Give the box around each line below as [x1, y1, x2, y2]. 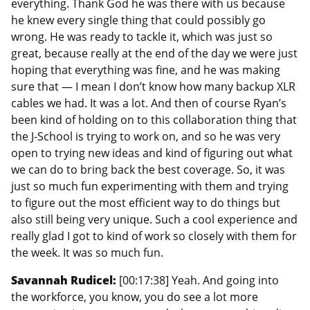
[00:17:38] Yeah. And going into [119, 272, 279, 288]
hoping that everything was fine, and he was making [11, 62, 280, 77]
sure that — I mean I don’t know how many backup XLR [11, 78, 295, 94]
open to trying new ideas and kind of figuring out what [11, 145, 293, 161]
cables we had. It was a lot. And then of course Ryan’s [11, 95, 286, 111]
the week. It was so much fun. [11, 244, 163, 260]
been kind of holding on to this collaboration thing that [11, 111, 297, 127]
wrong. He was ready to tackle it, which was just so [11, 28, 273, 44]
